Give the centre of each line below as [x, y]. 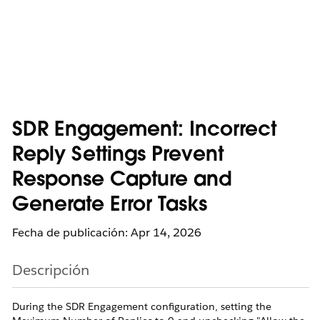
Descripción [51, 270]
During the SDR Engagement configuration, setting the [142, 306]
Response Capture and [122, 181]
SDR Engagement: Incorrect [144, 131]
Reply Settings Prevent [118, 156]
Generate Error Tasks [110, 206]
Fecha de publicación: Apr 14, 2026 [107, 232]
